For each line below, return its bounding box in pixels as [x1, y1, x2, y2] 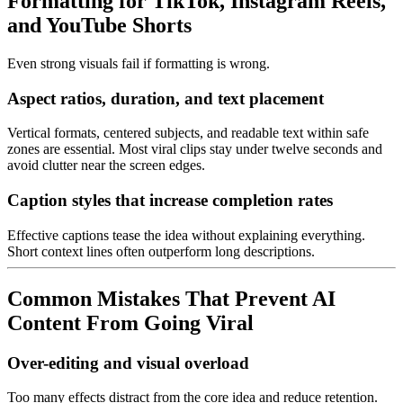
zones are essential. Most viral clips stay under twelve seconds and [7, 141, 382, 157]
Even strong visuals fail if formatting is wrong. [7, 55, 270, 71]
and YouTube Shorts [7, 13, 192, 38]
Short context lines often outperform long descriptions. [7, 243, 315, 259]
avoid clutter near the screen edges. [7, 157, 205, 174]
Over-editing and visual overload [7, 353, 249, 372]
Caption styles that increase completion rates [7, 191, 333, 210]
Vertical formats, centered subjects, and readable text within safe [7, 125, 369, 141]
